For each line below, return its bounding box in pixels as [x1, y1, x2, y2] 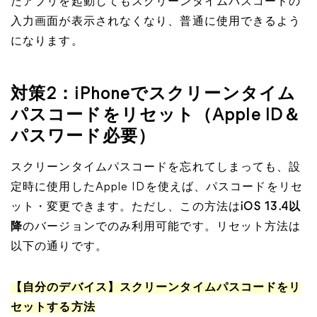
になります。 [11, 36, 83, 47]
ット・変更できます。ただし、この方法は [11, 202, 241, 213]
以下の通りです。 [11, 241, 108, 253]
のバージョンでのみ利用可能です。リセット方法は [23, 221, 301, 233]
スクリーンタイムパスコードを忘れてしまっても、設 [11, 162, 301, 173]
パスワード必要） [11, 129, 156, 146]
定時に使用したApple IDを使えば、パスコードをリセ [11, 182, 303, 193]
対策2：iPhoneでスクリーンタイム [11, 86, 296, 103]
